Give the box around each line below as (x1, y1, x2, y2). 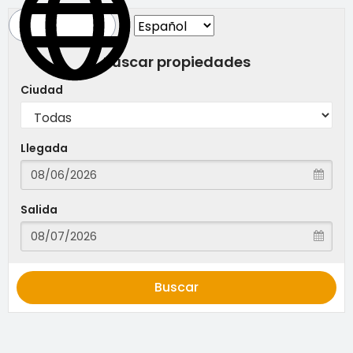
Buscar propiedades (102, 52, 251, 72)
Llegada (20, 140, 68, 156)
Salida (20, 202, 58, 217)
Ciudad (20, 82, 63, 98)
